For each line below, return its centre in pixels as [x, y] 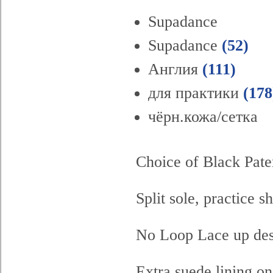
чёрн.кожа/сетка [203, 117]
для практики [193, 93]
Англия [173, 69]
